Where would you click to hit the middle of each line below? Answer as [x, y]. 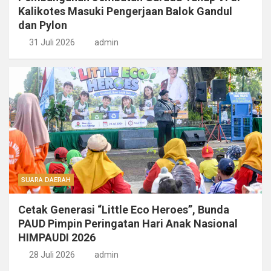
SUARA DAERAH [46, 180]
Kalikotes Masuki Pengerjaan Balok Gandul [125, 11]
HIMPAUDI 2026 [57, 238]
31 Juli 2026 [52, 43]
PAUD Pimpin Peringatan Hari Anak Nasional [128, 224]
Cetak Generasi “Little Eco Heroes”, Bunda [124, 210]
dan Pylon [43, 25]
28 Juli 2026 [52, 255]
